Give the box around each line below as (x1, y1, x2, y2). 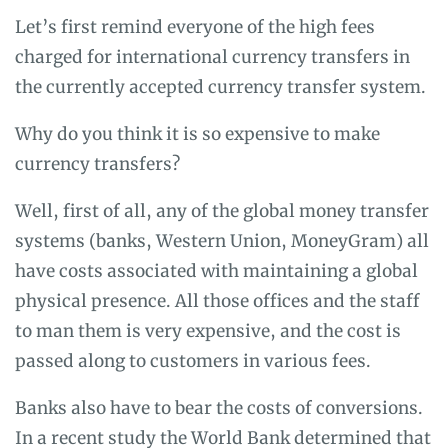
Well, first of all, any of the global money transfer (15, 199, 429, 222)
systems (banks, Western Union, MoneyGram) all (15, 229, 429, 252)
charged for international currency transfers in (15, 45, 410, 68)
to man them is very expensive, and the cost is (15, 319, 401, 342)
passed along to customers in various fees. (15, 349, 371, 372)
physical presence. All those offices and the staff (15, 289, 420, 312)
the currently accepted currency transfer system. (15, 75, 426, 98)
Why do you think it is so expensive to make (15, 122, 380, 145)
